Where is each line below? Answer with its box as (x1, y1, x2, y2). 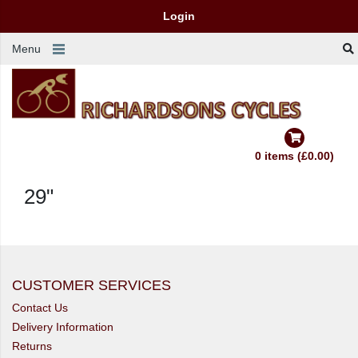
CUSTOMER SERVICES (12, 277, 171, 293)
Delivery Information (12, 320, 113, 333)
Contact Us (12, 301, 68, 314)
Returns (12, 340, 52, 352)
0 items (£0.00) (255, 149, 334, 162)
